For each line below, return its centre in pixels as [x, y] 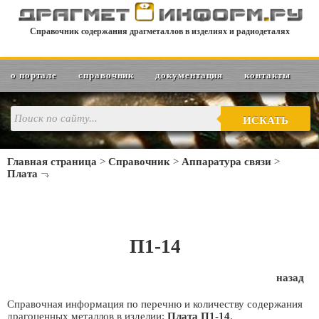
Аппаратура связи [226, 162]
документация [189, 75]
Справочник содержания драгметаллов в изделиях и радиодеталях [159, 31]
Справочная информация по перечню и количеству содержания [155, 304]
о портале [34, 75]
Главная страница [52, 162]
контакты [267, 75]
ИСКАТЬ [265, 120]
